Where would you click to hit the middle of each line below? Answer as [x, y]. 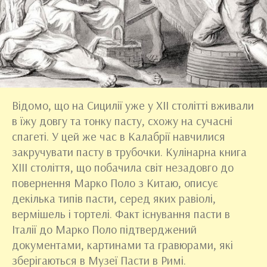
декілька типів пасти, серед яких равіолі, [114, 198]
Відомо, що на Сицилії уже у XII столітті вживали [133, 105]
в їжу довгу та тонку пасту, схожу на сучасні [122, 121]
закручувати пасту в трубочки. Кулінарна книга [129, 152]
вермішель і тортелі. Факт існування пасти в [121, 214]
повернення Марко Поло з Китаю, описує [115, 183]
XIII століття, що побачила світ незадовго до [123, 167]
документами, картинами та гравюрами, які [122, 245]
